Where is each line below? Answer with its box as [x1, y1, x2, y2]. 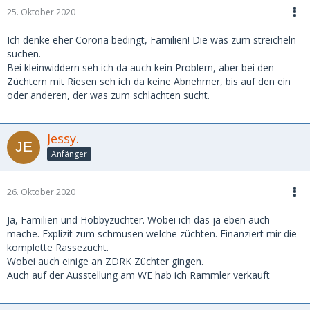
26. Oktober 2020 [7, 185, 75, 198]
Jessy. [47, 129, 79, 147]
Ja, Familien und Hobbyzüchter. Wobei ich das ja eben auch [7, 212, 270, 226]
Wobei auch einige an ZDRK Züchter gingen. [7, 254, 203, 268]
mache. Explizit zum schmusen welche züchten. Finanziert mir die [7, 226, 297, 240]
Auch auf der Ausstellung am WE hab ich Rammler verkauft [7, 268, 270, 282]
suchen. [7, 46, 41, 60]
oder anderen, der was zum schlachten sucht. [7, 88, 210, 102]
